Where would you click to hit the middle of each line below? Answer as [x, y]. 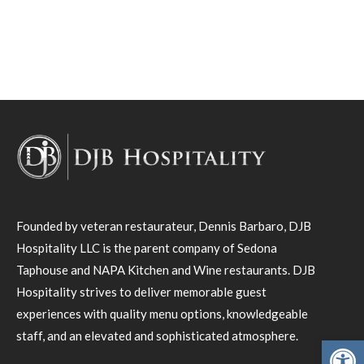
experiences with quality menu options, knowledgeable [162, 313]
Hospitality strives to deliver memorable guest [141, 291]
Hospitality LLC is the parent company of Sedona [147, 247]
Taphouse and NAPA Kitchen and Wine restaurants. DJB [166, 269]
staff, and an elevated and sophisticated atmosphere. [157, 335]
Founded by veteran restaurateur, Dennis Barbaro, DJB [164, 225]
